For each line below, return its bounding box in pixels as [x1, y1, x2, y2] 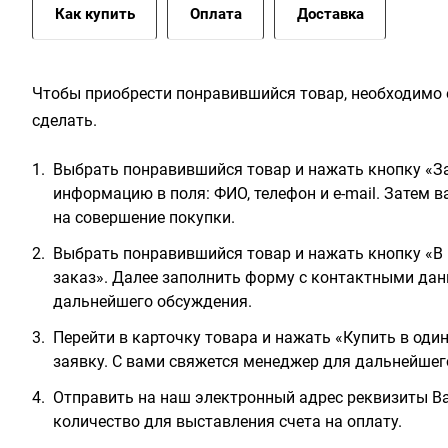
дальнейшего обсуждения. [53, 292, 252, 311]
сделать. [32, 111, 97, 130]
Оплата [190, 5, 242, 23]
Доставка [297, 5, 364, 23]
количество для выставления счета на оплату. [53, 412, 402, 431]
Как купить [55, 5, 135, 23]
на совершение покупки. [53, 208, 235, 227]
